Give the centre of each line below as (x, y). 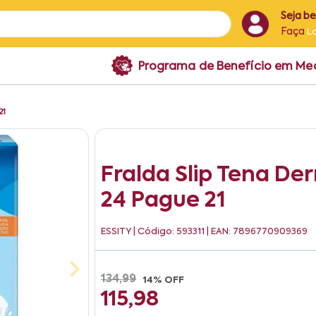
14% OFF (164, 280)
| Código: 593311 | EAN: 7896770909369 (220, 232)
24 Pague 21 (164, 201)
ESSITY (116, 232)
